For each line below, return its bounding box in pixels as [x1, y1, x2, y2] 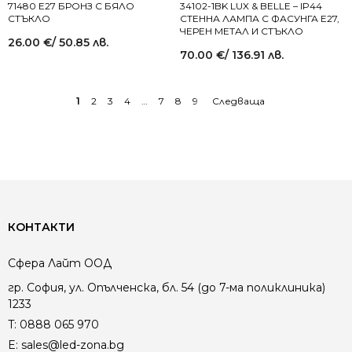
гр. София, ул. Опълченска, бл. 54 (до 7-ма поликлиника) [8, 280, 325, 295]
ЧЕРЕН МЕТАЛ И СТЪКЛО [180, 25, 303, 37]
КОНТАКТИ [8, 220, 75, 234]
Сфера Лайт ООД [8, 256, 112, 270]
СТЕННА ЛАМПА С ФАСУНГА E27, [180, 13, 339, 24]
